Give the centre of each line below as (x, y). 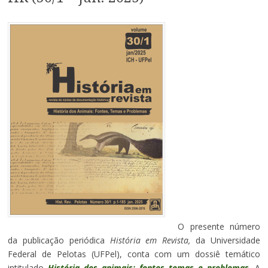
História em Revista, (150, 240)
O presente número (219, 226)
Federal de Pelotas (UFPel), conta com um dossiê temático (134, 254)
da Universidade (226, 240)
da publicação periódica (59, 240)
